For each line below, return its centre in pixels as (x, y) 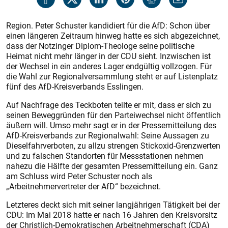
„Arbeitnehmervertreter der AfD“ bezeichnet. (83, 186)
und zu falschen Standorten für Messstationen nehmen (105, 156)
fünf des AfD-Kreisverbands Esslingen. (75, 87)
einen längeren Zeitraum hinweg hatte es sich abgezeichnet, (113, 36)
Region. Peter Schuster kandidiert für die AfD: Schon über (108, 25)
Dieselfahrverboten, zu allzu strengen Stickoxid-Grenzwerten (113, 146)
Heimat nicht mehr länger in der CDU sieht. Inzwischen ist (108, 56)
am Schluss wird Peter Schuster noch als (79, 176)
